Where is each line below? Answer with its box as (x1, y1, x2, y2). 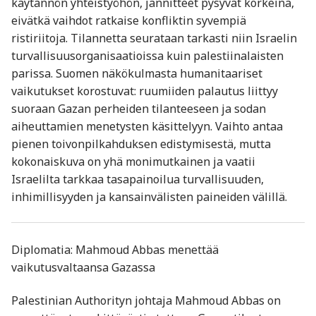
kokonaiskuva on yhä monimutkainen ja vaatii (11, 154, 255, 170)
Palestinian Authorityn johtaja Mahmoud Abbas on (11, 293, 281, 309)
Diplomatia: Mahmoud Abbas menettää (11, 241, 219, 257)
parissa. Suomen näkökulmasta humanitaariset (11, 66, 262, 82)
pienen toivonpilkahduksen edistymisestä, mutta (11, 136, 271, 152)
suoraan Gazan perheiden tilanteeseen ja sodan (11, 101, 266, 117)
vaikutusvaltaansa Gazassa (11, 259, 155, 275)
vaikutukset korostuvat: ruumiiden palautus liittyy (11, 83, 278, 99)
